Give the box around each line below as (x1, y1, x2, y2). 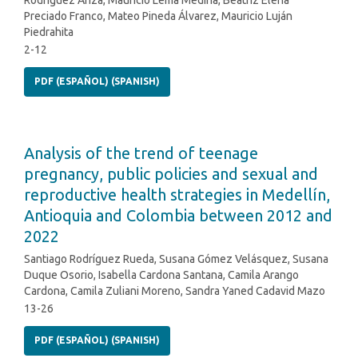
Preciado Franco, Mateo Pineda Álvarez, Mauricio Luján (24, 10, 292, 23)
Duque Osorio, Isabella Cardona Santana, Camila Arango (24, 268, 299, 282)
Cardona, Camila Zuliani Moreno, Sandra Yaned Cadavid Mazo (24, 284, 325, 298)
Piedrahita (24, 26, 74, 39)
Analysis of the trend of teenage (24, 144, 258, 163)
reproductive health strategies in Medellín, (24, 185, 330, 205)
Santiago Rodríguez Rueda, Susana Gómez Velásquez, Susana (24, 253, 328, 266)
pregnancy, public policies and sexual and (24, 165, 318, 184)
